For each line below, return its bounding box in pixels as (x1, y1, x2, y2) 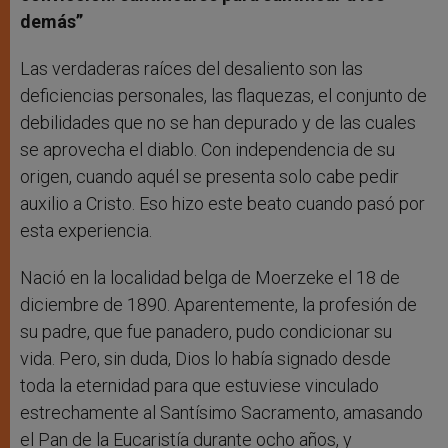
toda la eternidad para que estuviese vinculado (20, 374, 379, 396)
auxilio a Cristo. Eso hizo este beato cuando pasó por (20, 192, 425, 214)
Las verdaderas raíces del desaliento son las (20, 57, 363, 79)
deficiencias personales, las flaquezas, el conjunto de (20, 84, 427, 106)
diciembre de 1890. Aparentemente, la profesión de (20, 293, 417, 315)
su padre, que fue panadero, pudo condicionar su (20, 320, 392, 342)
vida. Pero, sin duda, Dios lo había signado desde (20, 347, 391, 369)
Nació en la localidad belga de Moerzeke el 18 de (20, 266, 400, 288)
